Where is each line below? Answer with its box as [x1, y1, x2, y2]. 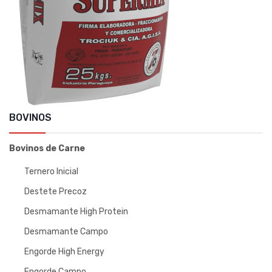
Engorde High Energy [24, 246, 104, 257]
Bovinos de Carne [9, 143, 85, 154]
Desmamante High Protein [24, 206, 128, 217]
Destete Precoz [24, 186, 87, 197]
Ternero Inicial [24, 166, 78, 177]
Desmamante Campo [24, 226, 108, 237]
